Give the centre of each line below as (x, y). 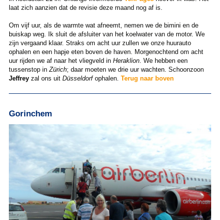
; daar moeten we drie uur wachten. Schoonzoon (135, 70)
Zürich (58, 70)
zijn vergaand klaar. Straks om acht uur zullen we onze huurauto (100, 43)
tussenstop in (29, 70)
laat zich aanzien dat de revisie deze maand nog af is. (85, 8)
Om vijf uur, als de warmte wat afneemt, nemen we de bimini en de (103, 26)
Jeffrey (19, 79)
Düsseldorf (77, 79)
